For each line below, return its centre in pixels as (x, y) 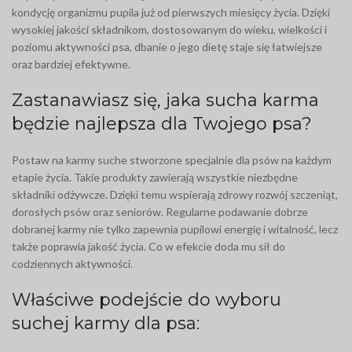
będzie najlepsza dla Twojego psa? (162, 124)
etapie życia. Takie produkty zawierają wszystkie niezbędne (155, 178)
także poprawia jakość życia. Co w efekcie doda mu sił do (148, 247)
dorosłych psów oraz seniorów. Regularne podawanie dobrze (160, 212)
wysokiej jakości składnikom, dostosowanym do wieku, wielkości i (169, 30)
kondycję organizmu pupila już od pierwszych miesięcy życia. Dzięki (171, 13)
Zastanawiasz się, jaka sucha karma (165, 101)
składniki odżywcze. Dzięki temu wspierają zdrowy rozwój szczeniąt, (175, 195)
